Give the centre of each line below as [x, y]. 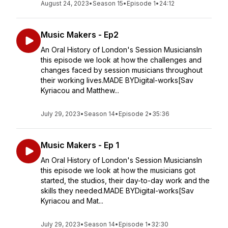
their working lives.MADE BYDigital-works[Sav [117, 80]
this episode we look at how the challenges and [121, 60]
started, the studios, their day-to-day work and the [125, 180]
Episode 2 [134, 114]
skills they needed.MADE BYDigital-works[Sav [117, 191]
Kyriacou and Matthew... [80, 90]
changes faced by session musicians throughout [122, 70]
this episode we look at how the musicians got [118, 170]
